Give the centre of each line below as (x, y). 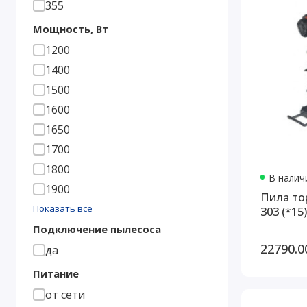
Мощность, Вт (70, 29)
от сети (65, 295)
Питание (56, 274)
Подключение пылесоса (97, 229)
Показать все (62, 209)
